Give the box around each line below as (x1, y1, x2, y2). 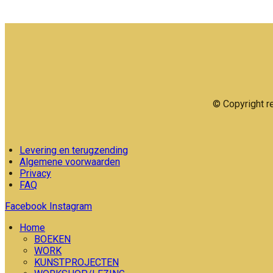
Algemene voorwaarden (19, 156, 120, 168)
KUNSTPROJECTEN (34, 257, 119, 268)
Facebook (5, 200, 47, 212)
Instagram (49, 200, 92, 212)
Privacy (19, 168, 51, 179)
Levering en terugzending (19, 144, 128, 156)
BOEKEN (34, 233, 71, 245)
